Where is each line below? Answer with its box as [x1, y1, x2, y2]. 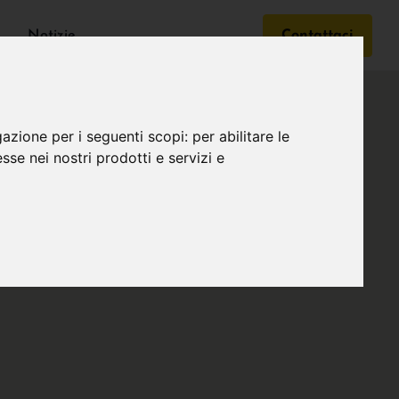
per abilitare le [192, 127, 290, 146]
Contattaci [281, 28, 354, 43]
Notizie [28, 28, 76, 43]
